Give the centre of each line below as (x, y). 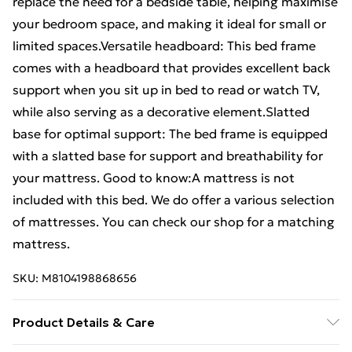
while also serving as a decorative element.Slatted (161, 112)
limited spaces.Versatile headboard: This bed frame (164, 46)
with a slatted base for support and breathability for (168, 156)
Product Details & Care (84, 322)
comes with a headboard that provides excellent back (172, 68)
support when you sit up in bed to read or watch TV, (166, 90)
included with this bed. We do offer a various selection (174, 200)
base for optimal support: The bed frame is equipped (170, 134)
